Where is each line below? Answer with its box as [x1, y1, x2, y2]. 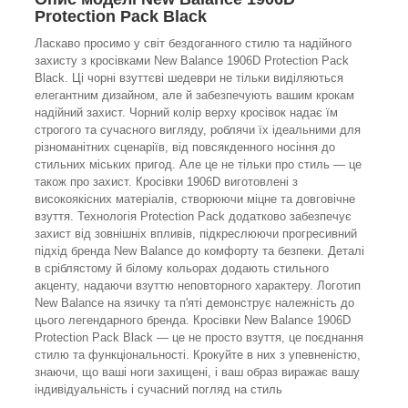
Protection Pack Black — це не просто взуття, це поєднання [35, 330, 363, 344]
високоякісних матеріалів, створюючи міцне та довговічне [35, 191, 355, 206]
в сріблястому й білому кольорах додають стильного [35, 260, 329, 275]
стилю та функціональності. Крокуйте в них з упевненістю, [35, 347, 361, 362]
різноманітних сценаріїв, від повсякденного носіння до [35, 139, 335, 154]
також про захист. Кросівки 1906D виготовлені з [35, 174, 298, 189]
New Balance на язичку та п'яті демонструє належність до [35, 295, 354, 310]
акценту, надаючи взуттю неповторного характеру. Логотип [35, 278, 361, 292]
